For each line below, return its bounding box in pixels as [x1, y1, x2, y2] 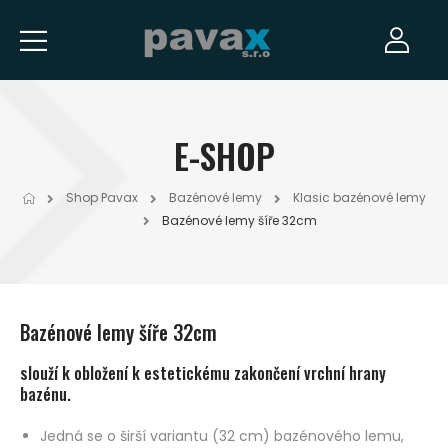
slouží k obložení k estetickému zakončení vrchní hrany [20, 360, 386, 385]
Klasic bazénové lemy [292, 189, 426, 207]
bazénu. [20, 381, 71, 406]
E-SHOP [173, 129, 275, 181]
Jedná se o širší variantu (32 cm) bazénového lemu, [40, 425, 404, 446]
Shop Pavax [65, 189, 138, 207]
